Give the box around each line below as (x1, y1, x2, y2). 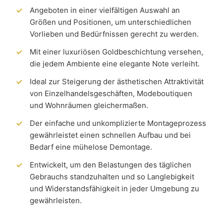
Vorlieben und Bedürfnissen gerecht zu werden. (29, 29, 199, 39)
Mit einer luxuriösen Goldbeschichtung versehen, (29, 47, 203, 56)
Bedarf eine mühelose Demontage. (29, 142, 152, 152)
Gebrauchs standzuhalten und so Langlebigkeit (29, 172, 194, 181)
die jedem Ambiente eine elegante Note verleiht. (29, 59, 200, 68)
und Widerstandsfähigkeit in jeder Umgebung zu (29, 184, 199, 193)
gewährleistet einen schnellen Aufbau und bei (29, 130, 191, 140)
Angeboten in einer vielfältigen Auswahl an (29, 5, 180, 15)
